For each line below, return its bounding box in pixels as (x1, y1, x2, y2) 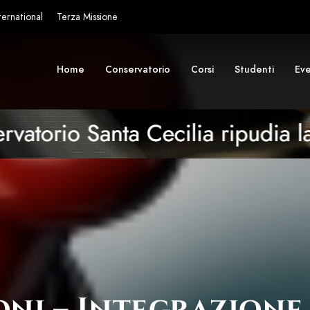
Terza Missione (57, 10, 118, 24)
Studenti (235, 63, 274, 76)
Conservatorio (105, 63, 170, 76)
